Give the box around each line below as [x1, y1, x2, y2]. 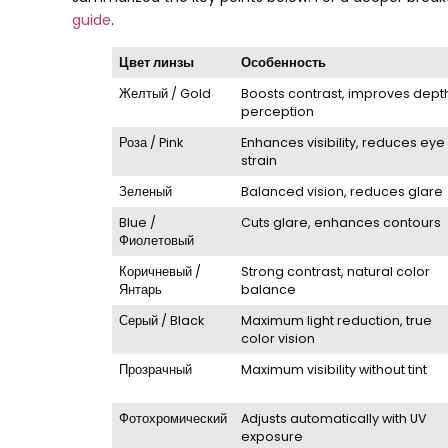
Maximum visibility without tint [241, 360, 428, 378]
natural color [347, 262, 431, 280]
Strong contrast [241, 262, 342, 280]
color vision [241, 329, 316, 347]
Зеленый [119, 182, 173, 200]
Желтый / [119, 84, 181, 102]
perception [241, 102, 315, 120]
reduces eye [362, 133, 446, 151]
